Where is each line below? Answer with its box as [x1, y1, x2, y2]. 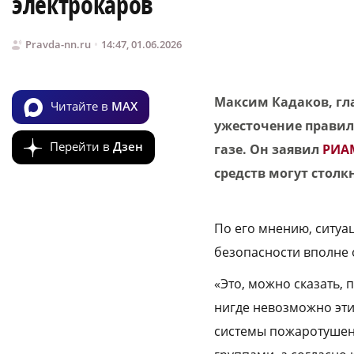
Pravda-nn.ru [25, 37, 91, 51]
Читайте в [51, 97, 111, 114]
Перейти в [50, 137, 113, 154]
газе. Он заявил [214, 141, 322, 158]
